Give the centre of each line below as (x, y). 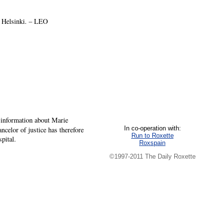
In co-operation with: (152, 128)
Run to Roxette (152, 135)
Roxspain (152, 143)
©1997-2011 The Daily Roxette (152, 157)
